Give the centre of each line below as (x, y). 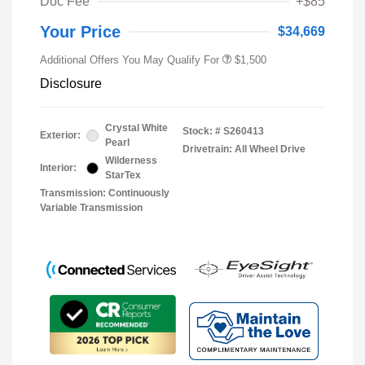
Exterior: (60, 136)
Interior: (58, 168)
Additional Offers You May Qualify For (130, 60)
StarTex (123, 176)
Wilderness (131, 161)
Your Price (80, 32)
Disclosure (71, 84)
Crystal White (136, 128)
